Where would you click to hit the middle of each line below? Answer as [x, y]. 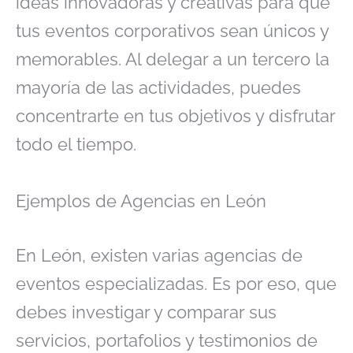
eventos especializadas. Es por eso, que [176, 284]
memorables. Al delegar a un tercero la [173, 59]
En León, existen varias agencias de [159, 256]
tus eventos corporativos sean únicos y [172, 30]
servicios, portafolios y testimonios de [167, 341]
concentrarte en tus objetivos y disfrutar [175, 115]
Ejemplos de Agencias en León [141, 201]
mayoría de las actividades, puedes [158, 87]
